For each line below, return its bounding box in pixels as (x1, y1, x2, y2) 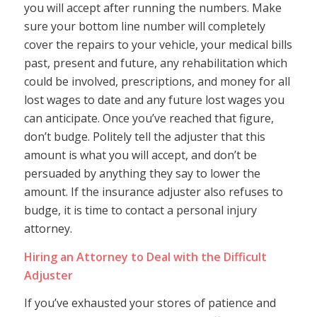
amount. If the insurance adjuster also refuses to (23, 184, 283, 200)
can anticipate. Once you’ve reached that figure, (23, 110, 274, 127)
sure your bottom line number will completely (23, 18, 265, 35)
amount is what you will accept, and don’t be (23, 147, 257, 163)
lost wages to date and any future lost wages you (23, 92, 284, 108)
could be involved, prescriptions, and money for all (23, 74, 290, 90)
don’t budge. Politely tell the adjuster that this (23, 129, 265, 145)
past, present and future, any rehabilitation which (23, 55, 287, 71)
